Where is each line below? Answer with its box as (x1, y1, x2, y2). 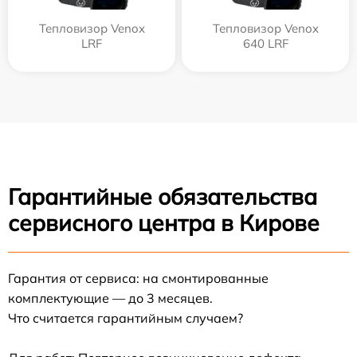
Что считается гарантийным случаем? (8, 310, 243, 326)
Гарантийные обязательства (8, 182, 317, 210)
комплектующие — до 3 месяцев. (8, 290, 213, 306)
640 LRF (242, 36, 288, 51)
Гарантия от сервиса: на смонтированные (8, 270, 269, 286)
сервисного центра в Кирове (8, 209, 320, 237)
